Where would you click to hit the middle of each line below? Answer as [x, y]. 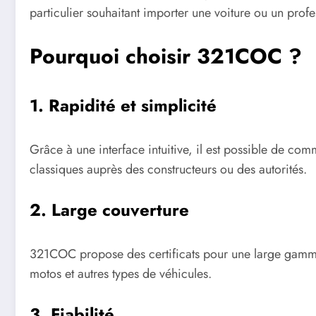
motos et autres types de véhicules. [121, 273]
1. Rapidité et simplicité [123, 106]
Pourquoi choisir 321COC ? [166, 56]
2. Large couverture [109, 209]
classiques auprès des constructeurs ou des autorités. [168, 170]
